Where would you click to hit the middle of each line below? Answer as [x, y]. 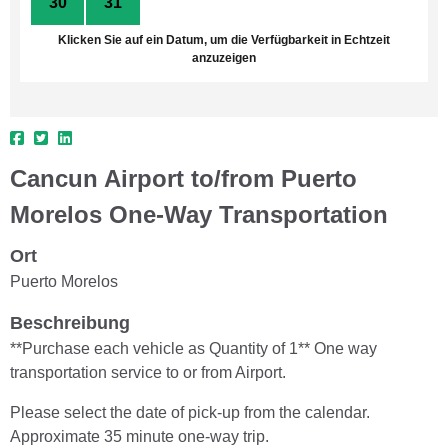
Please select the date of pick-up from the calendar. [190, 412]
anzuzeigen [224, 57]
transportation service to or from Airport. [148, 372]
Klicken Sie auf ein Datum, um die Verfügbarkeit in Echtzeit [224, 39]
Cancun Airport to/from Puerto [183, 178]
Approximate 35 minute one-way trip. [139, 436]
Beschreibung [70, 322]
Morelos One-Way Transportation [199, 214]
